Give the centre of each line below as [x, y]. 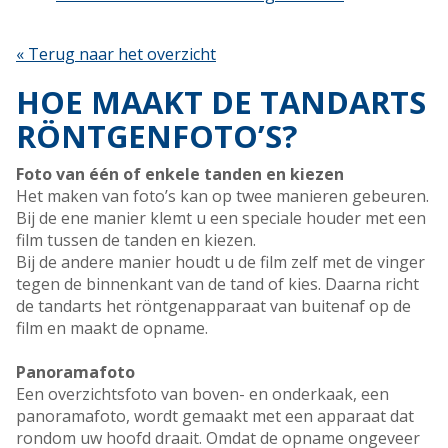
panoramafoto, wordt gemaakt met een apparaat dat [215, 416]
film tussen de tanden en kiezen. [140, 240]
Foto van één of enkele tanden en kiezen [180, 174]
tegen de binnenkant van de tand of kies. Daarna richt [217, 284]
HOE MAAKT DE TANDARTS [221, 102]
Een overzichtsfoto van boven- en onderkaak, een [202, 394]
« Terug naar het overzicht [116, 54]
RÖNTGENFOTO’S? [156, 136]
